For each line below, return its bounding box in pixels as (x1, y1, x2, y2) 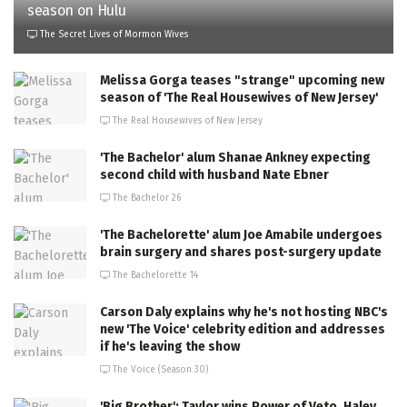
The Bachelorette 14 (110, 270, 198, 282)
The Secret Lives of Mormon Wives (37, 29, 188, 41)
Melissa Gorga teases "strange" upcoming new (100, 73, 384, 89)
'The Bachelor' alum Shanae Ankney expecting (100, 150, 371, 166)
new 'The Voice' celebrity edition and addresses (100, 322, 385, 338)
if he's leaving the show (100, 339, 240, 355)
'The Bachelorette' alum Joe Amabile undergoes (100, 227, 382, 243)
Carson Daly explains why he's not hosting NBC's (100, 304, 388, 321)
